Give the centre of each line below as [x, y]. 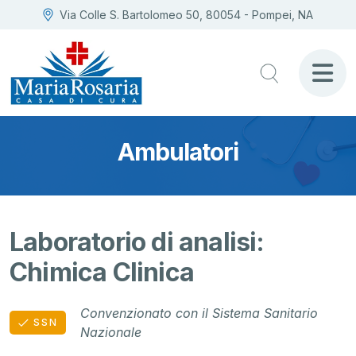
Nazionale [111, 333]
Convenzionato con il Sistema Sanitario [199, 313]
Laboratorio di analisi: [137, 242]
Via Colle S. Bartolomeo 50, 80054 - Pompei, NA [186, 15]
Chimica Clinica [102, 273]
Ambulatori [178, 151]
